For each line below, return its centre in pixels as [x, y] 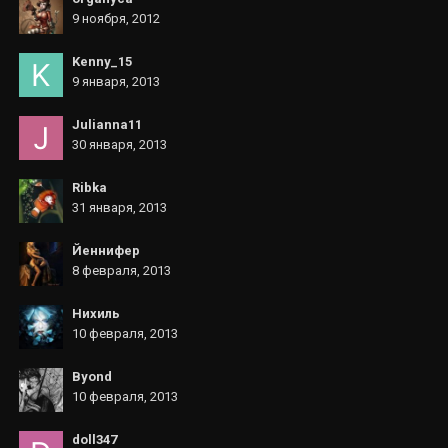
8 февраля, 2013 [121, 270]
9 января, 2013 [116, 81]
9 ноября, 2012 [116, 18]
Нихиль [96, 313]
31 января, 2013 [119, 207]
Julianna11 [107, 124]
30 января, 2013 [119, 144]
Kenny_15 [102, 61]
